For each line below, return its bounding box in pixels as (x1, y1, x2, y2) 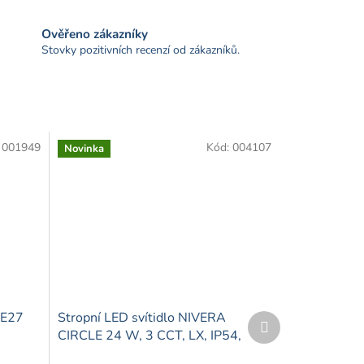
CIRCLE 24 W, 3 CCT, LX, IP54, (57, 326, 241, 344)
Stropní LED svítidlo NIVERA (57, 308, 226, 327)
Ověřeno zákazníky (41, 24, 148, 42)
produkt (267, 325, 308, 341)
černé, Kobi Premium (57, 344, 180, 362)
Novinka (63, 141, 104, 156)
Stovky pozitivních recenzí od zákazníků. (41, 41, 240, 58)
